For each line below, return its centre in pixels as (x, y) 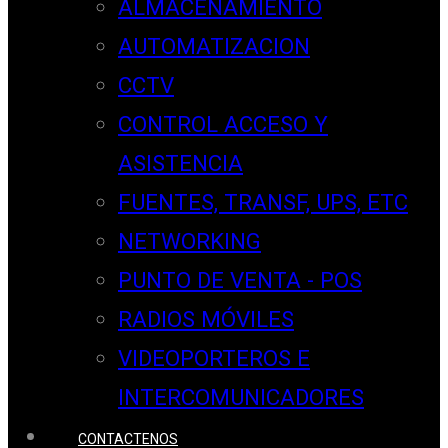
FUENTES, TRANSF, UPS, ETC (263, 202)
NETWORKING (189, 241)
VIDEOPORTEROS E (214, 358)
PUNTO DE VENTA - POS (240, 280)
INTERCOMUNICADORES (241, 397)
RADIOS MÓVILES (206, 319)
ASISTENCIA (180, 163)
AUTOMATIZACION (214, 46)
